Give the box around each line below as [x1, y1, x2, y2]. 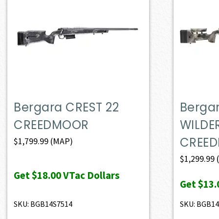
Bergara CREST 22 [14, 99, 119, 115]
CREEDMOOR [14, 116, 89, 133]
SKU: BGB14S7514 [14, 198, 73, 209]
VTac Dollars [61, 168, 120, 182]
